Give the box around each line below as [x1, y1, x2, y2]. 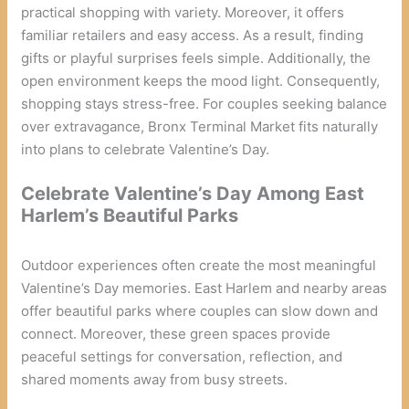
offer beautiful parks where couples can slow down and [21, 301, 379, 320]
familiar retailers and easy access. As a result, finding [21, 26, 364, 44]
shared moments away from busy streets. [21, 370, 288, 388]
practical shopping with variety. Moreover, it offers [21, 3, 345, 21]
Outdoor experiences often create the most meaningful [21, 256, 377, 274]
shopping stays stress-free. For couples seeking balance [21, 94, 388, 112]
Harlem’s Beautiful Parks [21, 204, 239, 226]
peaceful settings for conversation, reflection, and [21, 347, 343, 365]
